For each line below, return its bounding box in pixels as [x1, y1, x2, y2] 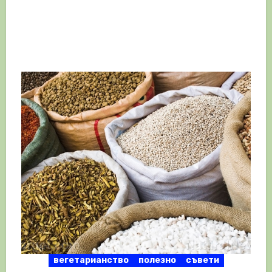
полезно [138, 255, 176, 266]
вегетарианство [53, 255, 129, 266]
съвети [185, 255, 219, 266]
